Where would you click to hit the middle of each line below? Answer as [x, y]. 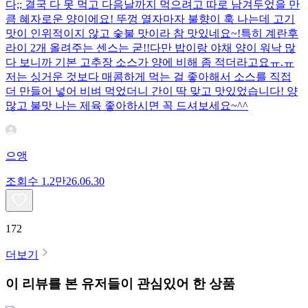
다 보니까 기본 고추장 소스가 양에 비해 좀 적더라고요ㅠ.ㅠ [150, 62]
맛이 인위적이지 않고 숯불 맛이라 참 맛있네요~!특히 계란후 [152, 33]
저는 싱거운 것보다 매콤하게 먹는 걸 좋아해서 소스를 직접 [148, 76]
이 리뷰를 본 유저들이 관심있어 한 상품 [120, 284]
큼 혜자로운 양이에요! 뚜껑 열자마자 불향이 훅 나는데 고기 [150, 19]
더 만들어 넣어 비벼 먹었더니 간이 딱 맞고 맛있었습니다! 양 [152, 91]
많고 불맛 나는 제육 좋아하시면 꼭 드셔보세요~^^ [127, 105]
